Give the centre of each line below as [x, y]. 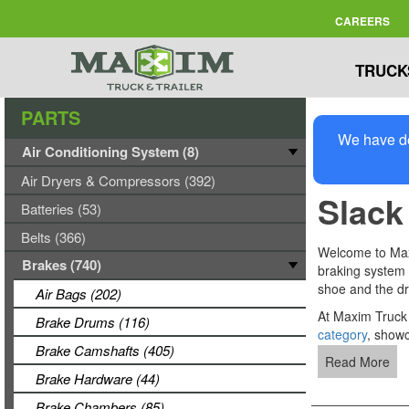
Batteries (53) [61, 209]
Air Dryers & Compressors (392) [118, 180]
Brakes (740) [62, 265]
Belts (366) [53, 237]
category [342, 334]
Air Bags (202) [79, 294]
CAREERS [362, 21]
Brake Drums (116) [93, 322]
